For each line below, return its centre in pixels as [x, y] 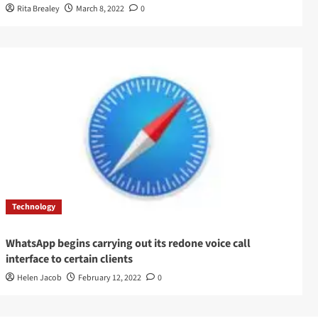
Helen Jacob [39, 278]
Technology [33, 207]
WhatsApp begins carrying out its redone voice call [128, 244]
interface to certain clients [69, 259]
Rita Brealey [38, 9]
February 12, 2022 [109, 278]
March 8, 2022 [100, 9]
